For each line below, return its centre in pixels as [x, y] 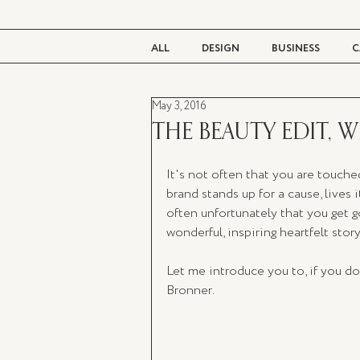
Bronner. [192, 290]
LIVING [341, 113]
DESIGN [221, 49]
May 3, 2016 [179, 106]
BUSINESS [296, 49]
